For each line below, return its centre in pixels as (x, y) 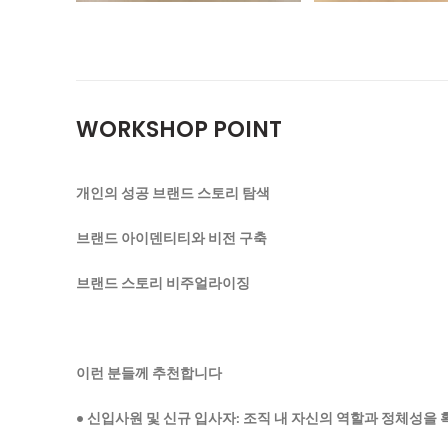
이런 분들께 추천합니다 (149, 372)
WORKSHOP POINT (179, 129)
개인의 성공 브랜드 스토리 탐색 (173, 192)
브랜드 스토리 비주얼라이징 (163, 282)
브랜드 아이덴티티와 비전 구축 (171, 237)
